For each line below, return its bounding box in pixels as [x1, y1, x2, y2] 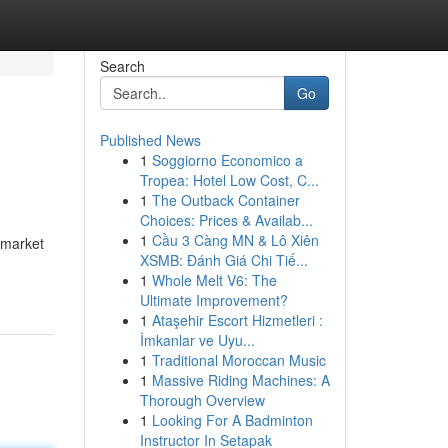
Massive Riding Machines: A [151, 370, 330, 390]
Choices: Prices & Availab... [139, 210, 313, 230]
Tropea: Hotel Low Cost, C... [139, 170, 319, 190]
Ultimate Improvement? [139, 290, 288, 310]
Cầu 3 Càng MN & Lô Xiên [151, 230, 319, 250]
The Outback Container [151, 190, 300, 210]
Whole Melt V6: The [151, 270, 277, 290]
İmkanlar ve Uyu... [139, 330, 255, 350]
